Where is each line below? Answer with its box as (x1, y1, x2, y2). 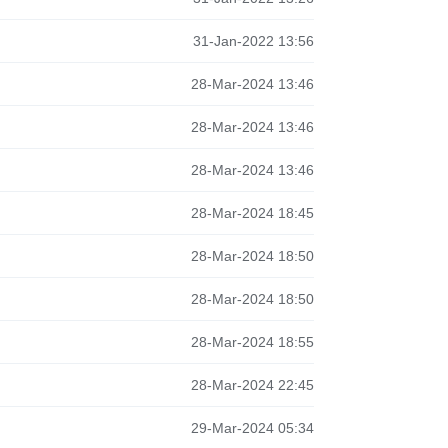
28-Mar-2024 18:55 (190, 334, 314, 350)
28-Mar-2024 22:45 (190, 377, 314, 393)
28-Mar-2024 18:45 (190, 205, 314, 221)
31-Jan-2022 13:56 (192, 33, 314, 49)
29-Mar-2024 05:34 (190, 420, 314, 436)
